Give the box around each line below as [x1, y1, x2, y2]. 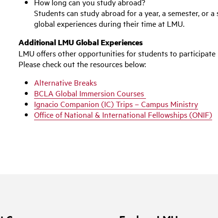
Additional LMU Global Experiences [18, 36, 143, 48]
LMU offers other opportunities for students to [18, 48, 180, 58]
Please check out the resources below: [18, 58, 146, 69]
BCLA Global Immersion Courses [34, 88, 145, 98]
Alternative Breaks [34, 77, 97, 88]
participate [179, 48, 216, 58]
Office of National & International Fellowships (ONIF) [34, 109, 213, 120]
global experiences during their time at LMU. [34, 18, 187, 29]
